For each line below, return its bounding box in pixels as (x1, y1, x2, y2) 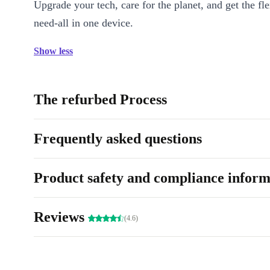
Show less (34, 46, 73, 57)
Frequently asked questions (34, 131, 202, 147)
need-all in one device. (34, 17, 133, 30)
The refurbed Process (34, 92, 167, 108)
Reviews (34, 209, 88, 225)
